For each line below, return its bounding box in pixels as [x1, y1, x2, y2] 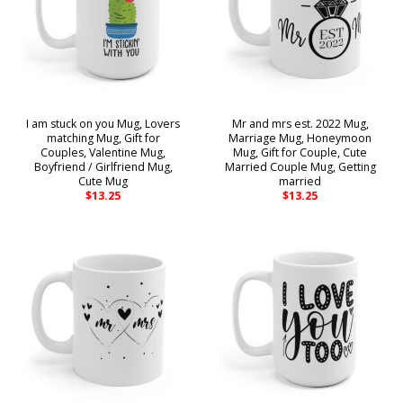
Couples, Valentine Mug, [40, 144, 166, 160]
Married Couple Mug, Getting [224, 158, 376, 175]
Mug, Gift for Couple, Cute [233, 144, 367, 160]
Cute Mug [78, 173, 128, 189]
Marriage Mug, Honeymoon [228, 130, 372, 146]
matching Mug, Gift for [46, 130, 160, 146]
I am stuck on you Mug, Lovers [26, 115, 180, 131]
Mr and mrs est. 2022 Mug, [231, 115, 369, 131]
